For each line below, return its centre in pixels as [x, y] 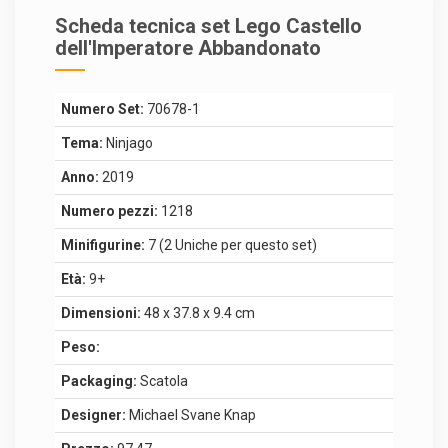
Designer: [93, 414]
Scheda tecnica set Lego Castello [208, 25]
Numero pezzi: [109, 210]
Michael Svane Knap [191, 414]
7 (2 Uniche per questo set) [231, 244]
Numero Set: [102, 108]
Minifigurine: [103, 244]
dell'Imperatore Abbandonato [188, 47]
